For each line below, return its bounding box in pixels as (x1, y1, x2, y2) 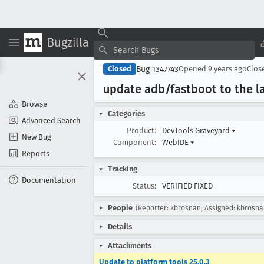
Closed (108, 64, 131, 73)
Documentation (22, 175, 76, 184)
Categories (108, 109, 145, 118)
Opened (179, 64, 208, 73)
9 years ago (208, 64, 247, 73)
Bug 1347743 (136, 64, 179, 74)
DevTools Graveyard (162, 126, 232, 135)
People (108, 203, 133, 212)
